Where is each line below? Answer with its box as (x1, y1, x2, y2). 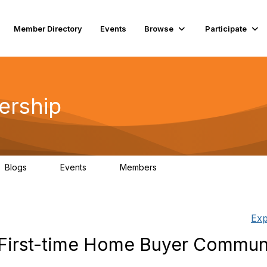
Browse (144, 23, 174, 33)
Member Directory (14, 23, 83, 33)
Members (120, 162, 159, 172)
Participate (205, 23, 247, 33)
